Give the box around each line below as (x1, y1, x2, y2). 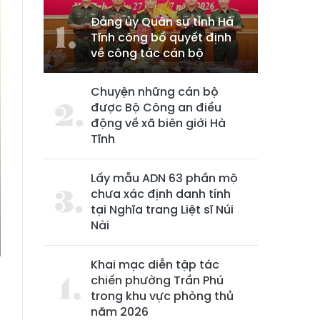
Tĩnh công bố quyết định (91, 29, 231, 46)
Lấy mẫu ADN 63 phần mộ (91, 170, 238, 187)
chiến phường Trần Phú (91, 272, 224, 289)
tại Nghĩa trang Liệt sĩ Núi (91, 201, 234, 219)
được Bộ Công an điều (91, 99, 221, 116)
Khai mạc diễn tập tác (91, 256, 219, 274)
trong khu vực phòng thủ (91, 288, 234, 305)
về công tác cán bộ (91, 45, 204, 62)
